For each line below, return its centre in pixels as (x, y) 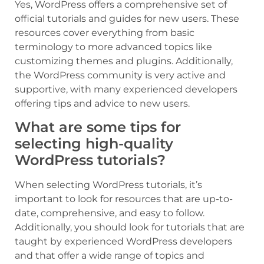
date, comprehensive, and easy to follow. (110, 213)
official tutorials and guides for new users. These (127, 18)
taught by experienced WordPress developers (123, 242)
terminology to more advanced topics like (113, 47)
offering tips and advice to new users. (102, 103)
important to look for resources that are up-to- (124, 199)
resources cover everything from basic (105, 32)
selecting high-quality (94, 144)
